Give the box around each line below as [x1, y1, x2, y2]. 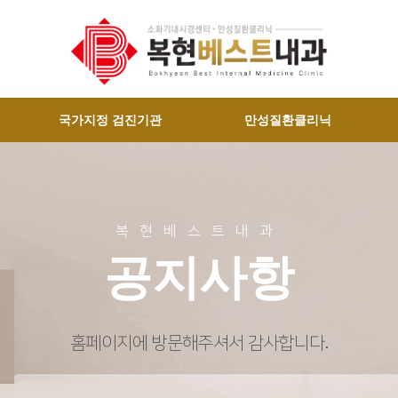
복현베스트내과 [115, 223, 283, 239]
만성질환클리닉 [244, 113, 332, 127]
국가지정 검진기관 [58, 113, 162, 127]
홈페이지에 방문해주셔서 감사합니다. [70, 333, 328, 353]
